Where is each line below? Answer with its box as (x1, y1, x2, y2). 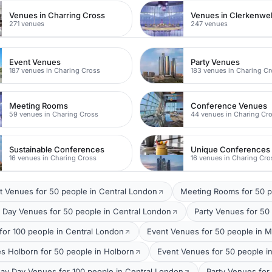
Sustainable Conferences (9, 144, 105, 154)
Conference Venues (191, 100, 268, 110)
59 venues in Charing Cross (9, 109, 99, 118)
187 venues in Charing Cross (9, 66, 101, 75)
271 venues (9, 19, 45, 28)
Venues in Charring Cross (9, 10, 106, 20)
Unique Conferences (191, 144, 271, 154)
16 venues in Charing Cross (9, 153, 97, 162)
